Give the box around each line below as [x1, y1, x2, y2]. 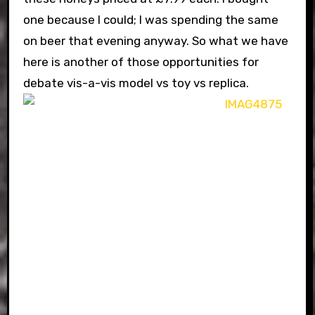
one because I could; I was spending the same [22, 12, 278, 27]
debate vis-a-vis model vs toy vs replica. [22, 75, 249, 90]
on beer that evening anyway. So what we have [22, 33, 288, 48]
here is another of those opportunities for [22, 54, 259, 69]
